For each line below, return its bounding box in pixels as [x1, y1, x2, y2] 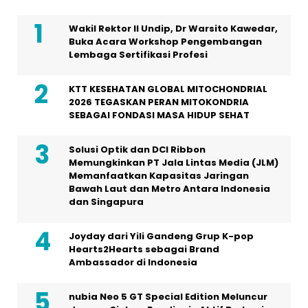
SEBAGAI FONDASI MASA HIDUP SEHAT [69, 109, 250, 122]
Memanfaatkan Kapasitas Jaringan [69, 169, 249, 183]
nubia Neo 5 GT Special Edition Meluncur [69, 290, 267, 304]
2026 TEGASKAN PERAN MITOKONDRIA [69, 96, 249, 109]
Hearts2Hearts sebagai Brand [69, 243, 219, 256]
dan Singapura [69, 195, 144, 209]
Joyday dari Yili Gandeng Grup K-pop [69, 230, 254, 243]
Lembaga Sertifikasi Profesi [69, 48, 208, 62]
